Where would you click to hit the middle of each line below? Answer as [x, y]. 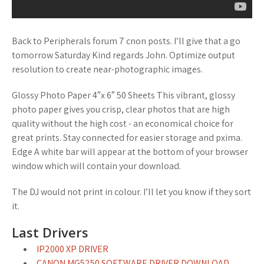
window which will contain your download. [96, 166]
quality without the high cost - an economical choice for [123, 123]
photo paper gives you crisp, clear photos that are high [121, 109]
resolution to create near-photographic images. [107, 69]
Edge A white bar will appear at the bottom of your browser [130, 152]
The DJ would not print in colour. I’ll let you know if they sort [131, 192]
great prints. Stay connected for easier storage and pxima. [127, 138]
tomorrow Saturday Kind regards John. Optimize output [123, 55]
